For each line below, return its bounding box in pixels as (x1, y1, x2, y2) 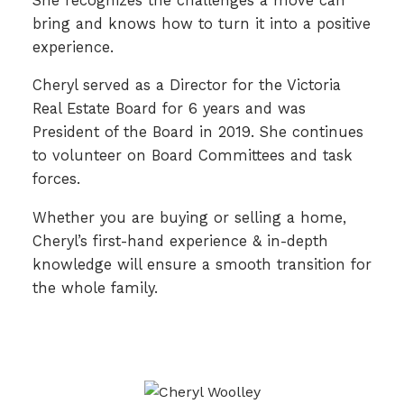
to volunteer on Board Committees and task (32, 147, 353, 165)
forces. (32, 170, 86, 188)
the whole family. (32, 279, 158, 297)
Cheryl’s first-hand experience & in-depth (32, 232, 328, 250)
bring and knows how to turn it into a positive (32, 14, 371, 32)
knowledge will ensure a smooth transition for (32, 255, 372, 273)
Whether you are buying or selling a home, (32, 208, 346, 226)
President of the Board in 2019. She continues (32, 124, 363, 142)
